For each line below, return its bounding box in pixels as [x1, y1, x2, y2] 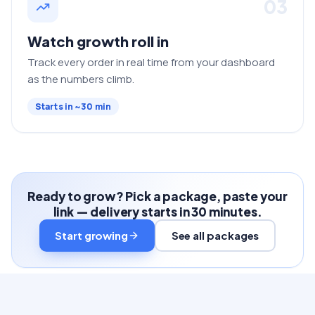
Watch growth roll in [27, 32, 169, 50]
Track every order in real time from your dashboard [27, 54, 275, 70]
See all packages [171, 229, 259, 242]
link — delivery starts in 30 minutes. [53, 203, 262, 219]
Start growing [55, 229, 129, 242]
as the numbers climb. [27, 71, 134, 86]
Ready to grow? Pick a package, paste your [27, 188, 288, 204]
